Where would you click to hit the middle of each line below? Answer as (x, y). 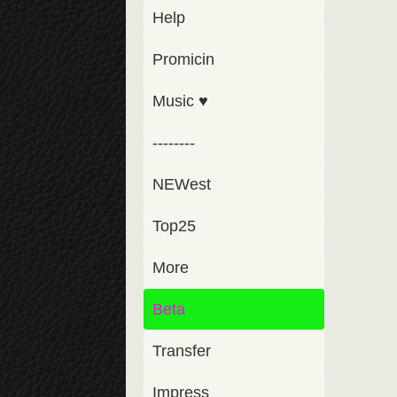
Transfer (182, 351)
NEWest (182, 184)
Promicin (183, 59)
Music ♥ (180, 101)
